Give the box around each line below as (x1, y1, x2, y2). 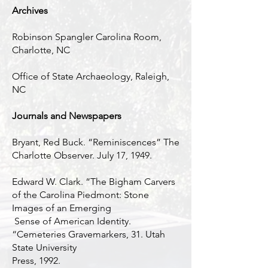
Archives (12, 5, 48, 16)
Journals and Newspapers (12, 110, 121, 121)
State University (12, 242, 79, 253)
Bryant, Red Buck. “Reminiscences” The (12, 136, 179, 148)
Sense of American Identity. (12, 215, 131, 227)
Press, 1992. (12, 255, 60, 266)
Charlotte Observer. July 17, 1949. (12, 150, 152, 161)
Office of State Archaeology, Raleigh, (12, 71, 169, 82)
